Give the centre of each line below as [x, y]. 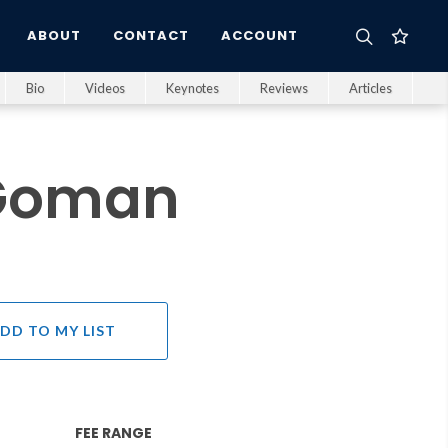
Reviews [284, 88]
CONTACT [151, 35]
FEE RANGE [114, 433]
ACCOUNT [259, 35]
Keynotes [192, 88]
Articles [370, 88]
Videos [105, 88]
